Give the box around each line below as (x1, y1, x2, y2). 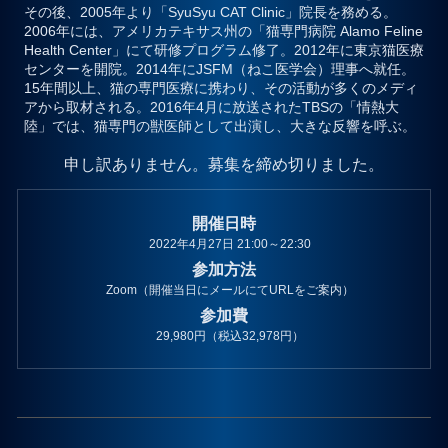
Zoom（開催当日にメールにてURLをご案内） (106, 283, 354, 298)
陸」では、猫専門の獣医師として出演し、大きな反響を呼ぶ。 (23, 118, 416, 135)
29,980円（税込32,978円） (156, 329, 304, 344)
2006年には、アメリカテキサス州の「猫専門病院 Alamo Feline (23, 23, 423, 40)
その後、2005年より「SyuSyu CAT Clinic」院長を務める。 (23, 4, 397, 21)
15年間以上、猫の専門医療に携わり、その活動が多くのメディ (23, 80, 418, 97)
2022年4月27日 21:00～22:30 (149, 237, 311, 252)
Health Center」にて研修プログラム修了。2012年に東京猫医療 (23, 42, 424, 59)
